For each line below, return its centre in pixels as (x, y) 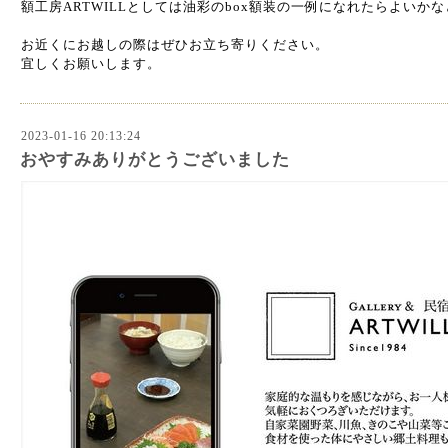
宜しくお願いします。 (91, 63)
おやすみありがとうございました (155, 159)
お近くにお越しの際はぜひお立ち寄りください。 (175, 44)
